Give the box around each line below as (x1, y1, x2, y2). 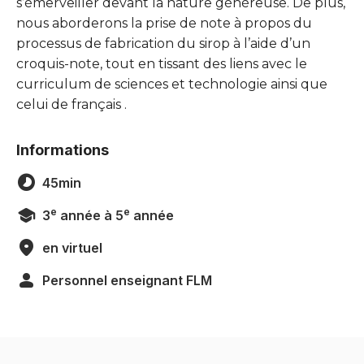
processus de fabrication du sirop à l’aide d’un (16, 36, 310, 51)
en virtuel (42, 240, 102, 256)
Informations (16, 141, 109, 158)
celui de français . (16, 97, 127, 112)
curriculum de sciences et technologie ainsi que (16, 76, 327, 92)
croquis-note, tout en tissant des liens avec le (16, 56, 307, 71)
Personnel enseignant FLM (42, 272, 212, 288)
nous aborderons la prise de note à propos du (16, 15, 312, 31)
